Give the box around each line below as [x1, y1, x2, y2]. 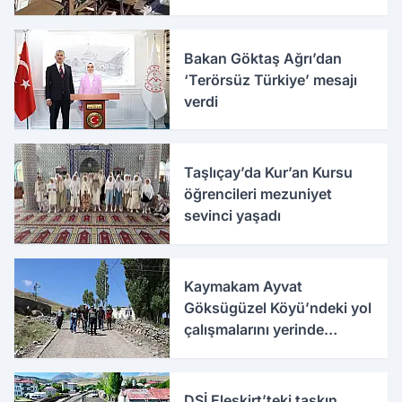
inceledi [184, 342, 238, 361]
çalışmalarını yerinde [184, 320, 325, 339]
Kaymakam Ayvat [184, 277, 303, 296]
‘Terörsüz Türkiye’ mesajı [184, 70, 358, 89]
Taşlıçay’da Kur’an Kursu [184, 163, 354, 181]
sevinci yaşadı [184, 206, 282, 224]
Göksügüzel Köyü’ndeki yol [184, 299, 372, 318]
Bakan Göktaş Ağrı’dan [184, 48, 343, 67]
